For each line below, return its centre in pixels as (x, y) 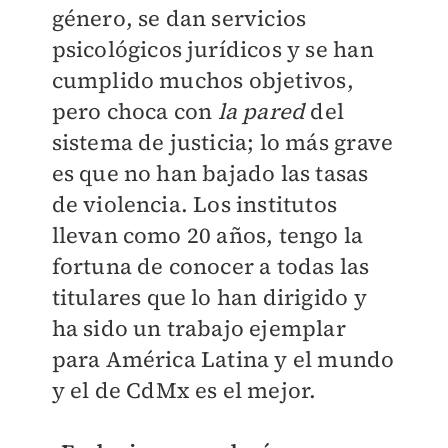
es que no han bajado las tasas (210, 173)
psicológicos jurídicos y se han (212, 49)
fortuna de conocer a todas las (210, 266)
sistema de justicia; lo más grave (222, 142)
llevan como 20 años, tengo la (207, 235)
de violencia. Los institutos (194, 204)
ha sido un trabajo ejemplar (198, 328)
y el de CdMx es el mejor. (184, 390)
